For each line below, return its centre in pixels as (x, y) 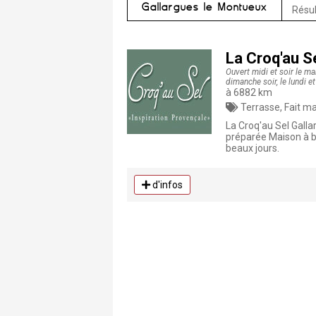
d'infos (166, 185)
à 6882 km (249, 92)
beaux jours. (253, 148)
